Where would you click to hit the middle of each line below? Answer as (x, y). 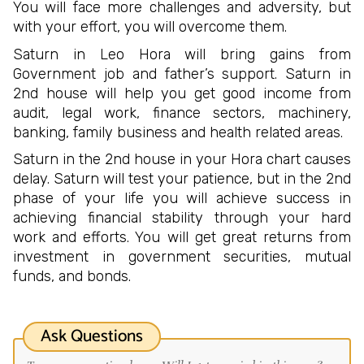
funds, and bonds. (72, 277)
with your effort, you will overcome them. (150, 27)
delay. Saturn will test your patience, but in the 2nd (182, 179)
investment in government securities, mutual (182, 257)
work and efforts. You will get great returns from (182, 238)
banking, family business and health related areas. (178, 132)
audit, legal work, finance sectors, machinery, (182, 113)
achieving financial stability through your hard (182, 218)
